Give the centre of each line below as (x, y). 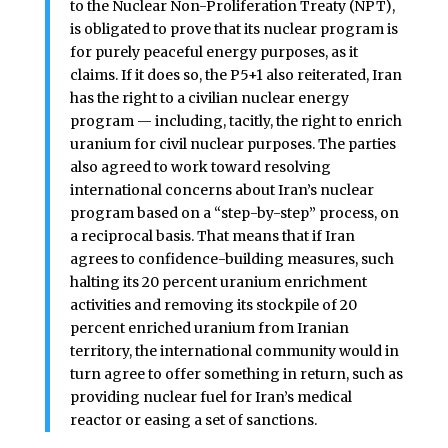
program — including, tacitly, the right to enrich (235, 120)
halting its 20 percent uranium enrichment (218, 281)
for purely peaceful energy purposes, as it (213, 51)
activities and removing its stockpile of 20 (213, 304)
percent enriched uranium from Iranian (209, 327)
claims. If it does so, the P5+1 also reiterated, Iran (235, 74)
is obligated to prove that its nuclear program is (233, 28)
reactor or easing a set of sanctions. (193, 419)
